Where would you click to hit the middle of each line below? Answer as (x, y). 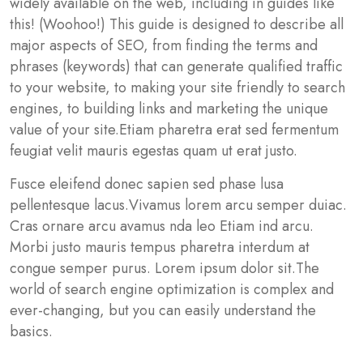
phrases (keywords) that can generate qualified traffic (176, 66)
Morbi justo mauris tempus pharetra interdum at (160, 247)
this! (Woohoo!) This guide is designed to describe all (177, 24)
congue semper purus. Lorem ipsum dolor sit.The (164, 268)
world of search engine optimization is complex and (172, 289)
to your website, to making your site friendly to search (177, 88)
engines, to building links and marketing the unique (169, 109)
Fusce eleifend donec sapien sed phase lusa (147, 184)
